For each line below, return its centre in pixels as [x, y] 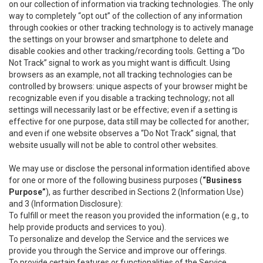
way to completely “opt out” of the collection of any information [126, 16]
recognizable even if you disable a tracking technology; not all [122, 98]
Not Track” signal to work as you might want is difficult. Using [119, 63]
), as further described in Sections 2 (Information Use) [145, 192]
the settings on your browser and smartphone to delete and [119, 39]
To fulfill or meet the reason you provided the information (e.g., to [129, 215]
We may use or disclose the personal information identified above [129, 168]
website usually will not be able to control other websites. [113, 145]
